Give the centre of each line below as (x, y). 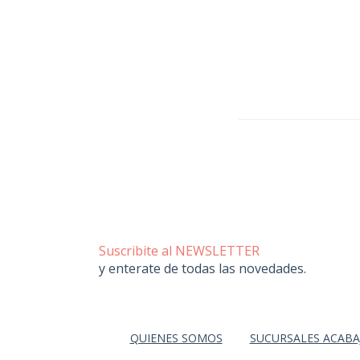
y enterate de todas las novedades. (202, 268)
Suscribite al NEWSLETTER (179, 250)
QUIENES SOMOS (176, 337)
